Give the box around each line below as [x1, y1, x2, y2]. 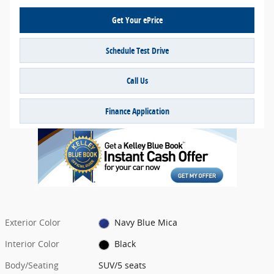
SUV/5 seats [98, 259, 147, 272]
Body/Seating [5, 259, 59, 272]
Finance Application [105, 105, 169, 117]
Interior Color [5, 238, 59, 250]
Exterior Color [5, 217, 61, 229]
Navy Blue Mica [114, 217, 177, 229]
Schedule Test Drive [105, 44, 169, 56]
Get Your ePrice [111, 14, 163, 26]
